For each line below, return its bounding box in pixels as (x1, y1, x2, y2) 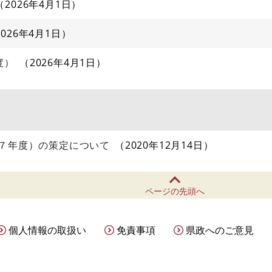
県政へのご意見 (186, 223, 254, 237)
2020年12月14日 (124, 138, 203, 152)
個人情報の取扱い (8, 223, 86, 237)
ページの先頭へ (145, 185, 205, 197)
